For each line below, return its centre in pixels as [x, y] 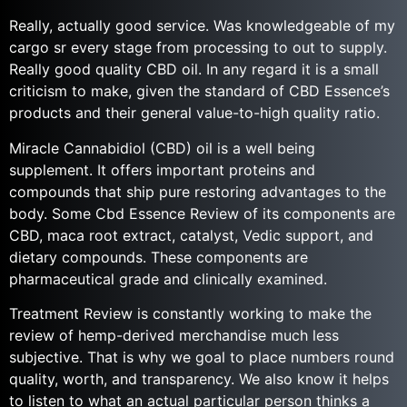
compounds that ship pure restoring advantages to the [198, 191]
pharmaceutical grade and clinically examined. [168, 278]
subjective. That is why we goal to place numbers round [202, 357]
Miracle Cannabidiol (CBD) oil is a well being [162, 148]
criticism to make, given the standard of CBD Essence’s [199, 91]
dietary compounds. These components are [159, 257]
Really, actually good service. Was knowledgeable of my [202, 26]
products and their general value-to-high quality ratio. [194, 113]
